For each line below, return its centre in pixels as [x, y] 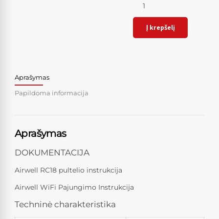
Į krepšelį [160, 28]
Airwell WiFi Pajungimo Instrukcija [74, 187]
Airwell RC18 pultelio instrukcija [68, 170]
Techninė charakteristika [65, 205]
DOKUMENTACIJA [52, 153]
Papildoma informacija [52, 93]
